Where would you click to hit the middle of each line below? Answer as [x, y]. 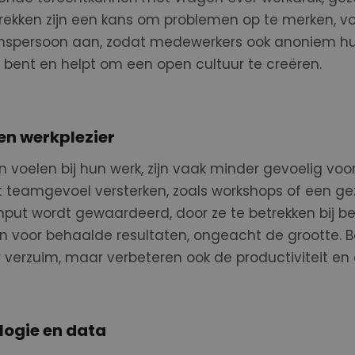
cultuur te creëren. [258, 64]
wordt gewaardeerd [100, 213]
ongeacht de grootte [266, 235]
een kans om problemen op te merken [202, 20]
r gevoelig [288, 169]
